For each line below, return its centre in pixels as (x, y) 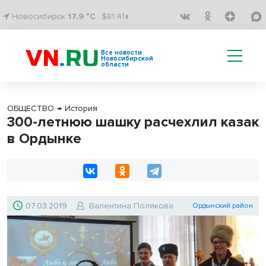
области (115, 64)
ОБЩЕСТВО (31, 108)
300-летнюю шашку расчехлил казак (133, 122)
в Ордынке (44, 139)
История (81, 108)
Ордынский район (223, 206)
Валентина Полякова (131, 206)
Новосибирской (127, 58)
